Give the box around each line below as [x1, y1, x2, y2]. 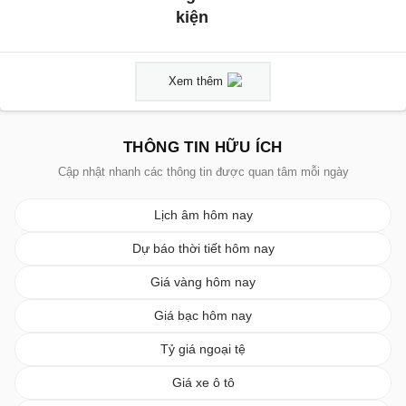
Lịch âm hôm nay [153, 208, 253, 223]
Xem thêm [169, 74, 223, 89]
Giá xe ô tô [171, 375, 235, 391]
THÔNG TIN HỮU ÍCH [123, 139, 283, 157]
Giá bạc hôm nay [154, 308, 252, 324]
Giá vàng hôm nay [150, 275, 256, 290]
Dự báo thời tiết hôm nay [131, 241, 275, 256]
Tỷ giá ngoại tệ [160, 342, 246, 357]
